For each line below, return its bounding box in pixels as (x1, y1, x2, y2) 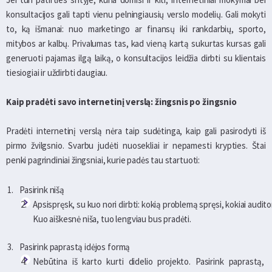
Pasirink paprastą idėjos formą (19, 240, 132, 253)
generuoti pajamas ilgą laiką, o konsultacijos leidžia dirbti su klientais (6, 52, 266, 64)
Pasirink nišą (19, 183, 66, 195)
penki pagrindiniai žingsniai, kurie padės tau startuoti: (6, 154, 202, 166)
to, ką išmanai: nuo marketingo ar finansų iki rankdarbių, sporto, (6, 22, 266, 35)
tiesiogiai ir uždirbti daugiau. (6, 66, 108, 78)
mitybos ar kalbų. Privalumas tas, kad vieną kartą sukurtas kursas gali (6, 37, 266, 49)
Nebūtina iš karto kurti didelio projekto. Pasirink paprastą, (33, 255, 266, 267)
